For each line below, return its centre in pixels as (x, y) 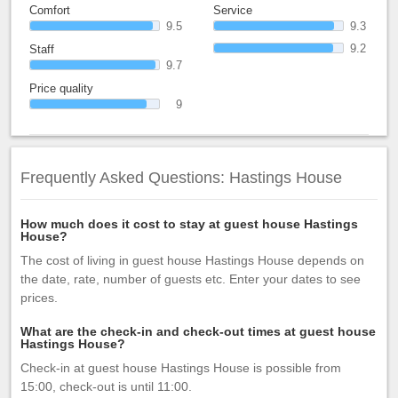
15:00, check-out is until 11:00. (106, 386)
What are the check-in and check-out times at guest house (198, 331)
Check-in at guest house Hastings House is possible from (181, 368)
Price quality (61, 88)
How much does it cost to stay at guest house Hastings (189, 224)
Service (233, 10)
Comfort (50, 10)
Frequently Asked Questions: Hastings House (181, 178)
